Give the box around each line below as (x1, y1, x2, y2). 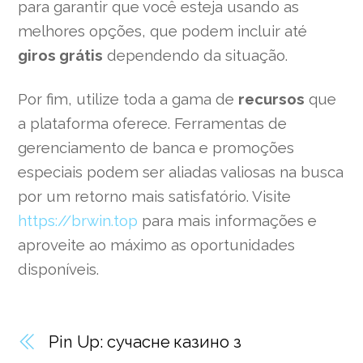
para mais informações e (138, 211, 318, 230)
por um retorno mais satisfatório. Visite (18, 187, 292, 206)
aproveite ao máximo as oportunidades (18, 236, 296, 254)
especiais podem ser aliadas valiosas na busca (18, 163, 344, 181)
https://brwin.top (18, 211, 139, 230)
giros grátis (18, 46, 104, 65)
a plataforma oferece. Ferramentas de (18, 114, 288, 133)
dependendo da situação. (103, 46, 288, 65)
